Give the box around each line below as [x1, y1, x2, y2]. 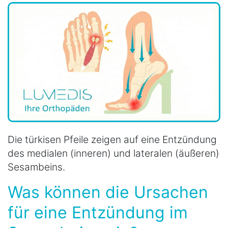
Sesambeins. [8, 160, 65, 173]
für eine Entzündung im [8, 202, 188, 222]
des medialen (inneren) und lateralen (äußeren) [8, 147, 219, 159]
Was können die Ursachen [8, 182, 208, 202]
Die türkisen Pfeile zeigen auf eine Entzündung [8, 133, 217, 146]
